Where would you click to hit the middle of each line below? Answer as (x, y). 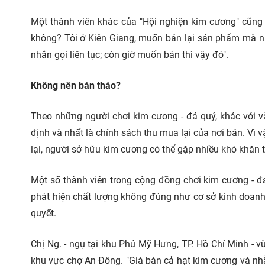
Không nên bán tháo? (76, 85)
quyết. (43, 213)
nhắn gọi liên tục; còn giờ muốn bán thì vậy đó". (130, 55)
